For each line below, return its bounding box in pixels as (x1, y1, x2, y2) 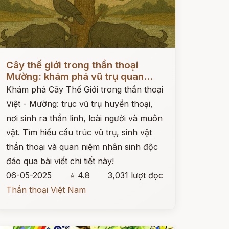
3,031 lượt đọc (107, 170, 163, 180)
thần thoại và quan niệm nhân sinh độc (6, 142, 158, 152)
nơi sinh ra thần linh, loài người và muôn (6, 113, 163, 123)
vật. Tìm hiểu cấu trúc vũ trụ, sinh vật (6, 127, 152, 138)
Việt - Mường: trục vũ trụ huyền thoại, (6, 99, 153, 109)
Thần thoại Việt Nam (6, 185, 86, 195)
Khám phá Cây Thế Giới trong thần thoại (6, 84, 163, 95)
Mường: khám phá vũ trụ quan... (6, 71, 153, 82)
